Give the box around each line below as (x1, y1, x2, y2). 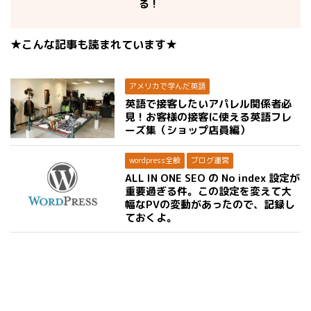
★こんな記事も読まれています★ (10, 37, 177, 52)
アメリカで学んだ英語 (129, 81, 205, 92)
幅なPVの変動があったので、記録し (125, 197, 295, 212)
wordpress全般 (129, 155, 180, 166)
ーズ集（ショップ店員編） (125, 123, 250, 137)
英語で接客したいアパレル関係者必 (125, 96, 292, 111)
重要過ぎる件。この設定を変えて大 (125, 184, 292, 199)
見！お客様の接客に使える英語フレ (125, 110, 292, 124)
